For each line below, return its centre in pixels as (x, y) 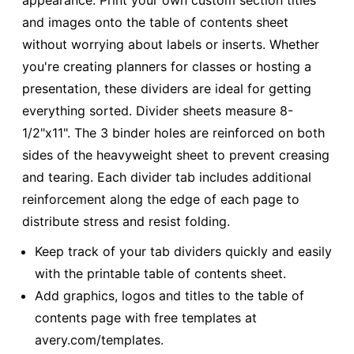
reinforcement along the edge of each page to (161, 200)
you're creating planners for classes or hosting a (167, 67)
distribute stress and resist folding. (126, 222)
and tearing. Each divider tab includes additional (167, 177)
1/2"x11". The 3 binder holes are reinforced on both (173, 133)
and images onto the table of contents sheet (155, 23)
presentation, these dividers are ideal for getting (167, 89)
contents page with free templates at (146, 317)
